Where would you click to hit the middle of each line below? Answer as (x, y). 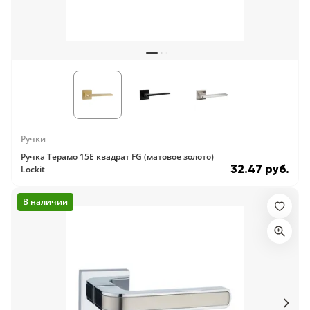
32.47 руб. (260, 169)
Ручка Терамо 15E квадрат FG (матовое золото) (117, 157)
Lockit (33, 169)
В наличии (45, 202)
